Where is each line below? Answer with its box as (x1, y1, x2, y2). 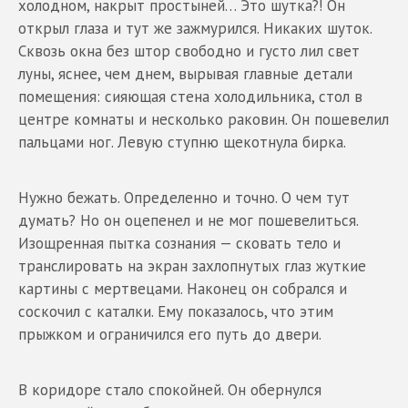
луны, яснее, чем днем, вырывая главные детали (18, 63, 352, 84)
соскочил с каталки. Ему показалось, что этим (18, 301, 333, 321)
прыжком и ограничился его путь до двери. (18, 323, 321, 344)
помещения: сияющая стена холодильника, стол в (18, 86, 362, 107)
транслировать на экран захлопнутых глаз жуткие (18, 255, 366, 276)
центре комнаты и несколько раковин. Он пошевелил (18, 108, 389, 129)
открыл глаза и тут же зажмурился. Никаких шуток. (18, 17, 372, 38)
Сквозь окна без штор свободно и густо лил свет (18, 40, 360, 61)
